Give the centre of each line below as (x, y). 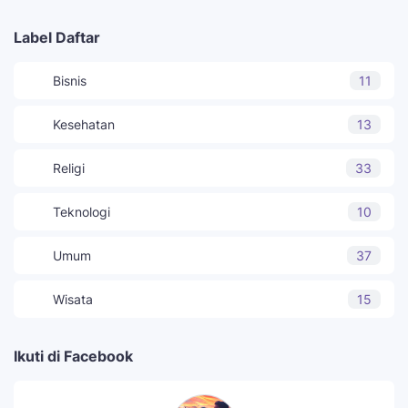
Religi (69, 168)
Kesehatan (84, 124)
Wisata (73, 299)
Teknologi (82, 211)
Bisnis (70, 80)
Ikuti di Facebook (73, 356)
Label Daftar (57, 37)
